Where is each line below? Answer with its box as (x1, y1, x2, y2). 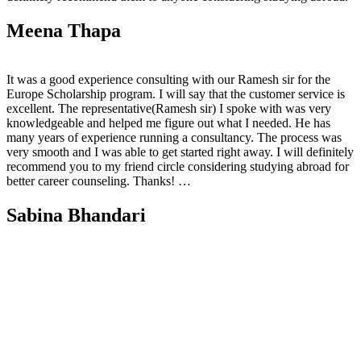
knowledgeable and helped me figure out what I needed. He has (6, 116, 330, 131)
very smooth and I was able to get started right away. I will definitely (6, 145, 354, 160)
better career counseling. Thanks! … (6, 174, 191, 189)
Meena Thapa (6, 20, 121, 42)
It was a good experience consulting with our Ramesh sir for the (6, 73, 330, 87)
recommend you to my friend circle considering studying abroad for (6, 160, 349, 174)
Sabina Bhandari (6, 205, 146, 226)
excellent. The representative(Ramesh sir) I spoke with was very (6, 102, 331, 116)
